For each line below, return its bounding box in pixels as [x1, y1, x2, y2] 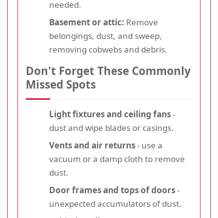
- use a [135, 139, 163, 151]
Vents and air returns [49, 139, 135, 151]
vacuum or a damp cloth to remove [49, 153, 185, 164]
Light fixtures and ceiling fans [49, 108, 171, 120]
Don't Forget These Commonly [26, 63, 191, 78]
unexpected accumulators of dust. [49, 198, 182, 209]
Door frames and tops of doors [49, 184, 175, 196]
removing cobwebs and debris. [49, 43, 167, 55]
